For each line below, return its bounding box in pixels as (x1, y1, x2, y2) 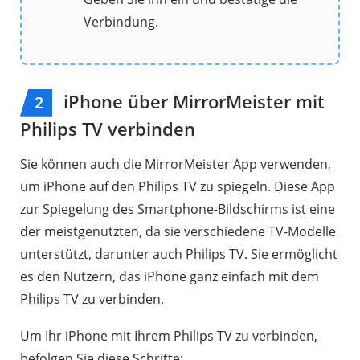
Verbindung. (84, 12, 158, 31)
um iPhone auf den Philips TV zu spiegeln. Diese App (20, 177, 335, 195)
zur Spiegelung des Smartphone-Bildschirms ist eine (20, 199, 335, 218)
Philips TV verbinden (20, 116, 195, 141)
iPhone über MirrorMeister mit (59, 88, 325, 113)
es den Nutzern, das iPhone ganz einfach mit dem (20, 267, 319, 285)
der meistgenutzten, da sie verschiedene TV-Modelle (20, 222, 336, 240)
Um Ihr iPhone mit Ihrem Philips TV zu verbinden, (20, 326, 317, 345)
